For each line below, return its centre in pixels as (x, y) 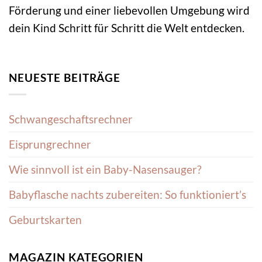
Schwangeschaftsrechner (71, 119)
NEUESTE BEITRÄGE (65, 77)
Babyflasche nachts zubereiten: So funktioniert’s (127, 194)
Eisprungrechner (50, 144)
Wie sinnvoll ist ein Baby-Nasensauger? (105, 169)
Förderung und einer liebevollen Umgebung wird (129, 10)
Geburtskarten (45, 219)
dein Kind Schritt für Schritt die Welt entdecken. (127, 27)
